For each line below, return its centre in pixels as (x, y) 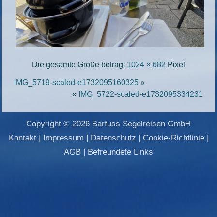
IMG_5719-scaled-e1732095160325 (77, 82)
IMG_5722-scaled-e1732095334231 (140, 94)
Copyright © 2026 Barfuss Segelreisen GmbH (108, 124)
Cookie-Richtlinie (173, 138)
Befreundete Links (120, 152)
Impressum (63, 138)
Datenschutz (113, 138)
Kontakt (22, 138)
